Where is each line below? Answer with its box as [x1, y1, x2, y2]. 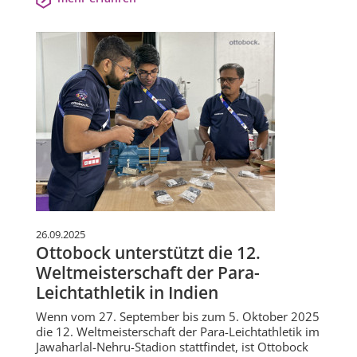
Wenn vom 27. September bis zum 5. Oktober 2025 [36, 308, 320, 325]
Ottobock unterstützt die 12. [36, 241, 261, 265]
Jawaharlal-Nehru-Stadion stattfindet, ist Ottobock [36, 339, 308, 355]
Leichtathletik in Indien [36, 281, 218, 304]
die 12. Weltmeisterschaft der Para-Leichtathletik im [36, 324, 320, 340]
